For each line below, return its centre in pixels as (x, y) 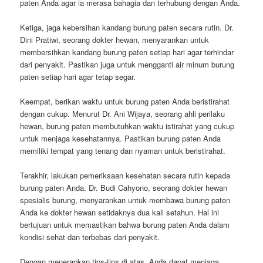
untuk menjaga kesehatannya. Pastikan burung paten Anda (121, 139)
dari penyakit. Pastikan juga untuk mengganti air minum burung (127, 65)
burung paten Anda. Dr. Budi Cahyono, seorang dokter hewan (124, 188)
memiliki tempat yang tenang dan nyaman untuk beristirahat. (123, 151)
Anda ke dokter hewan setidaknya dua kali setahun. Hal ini (120, 213)
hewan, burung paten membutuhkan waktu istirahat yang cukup (127, 126)
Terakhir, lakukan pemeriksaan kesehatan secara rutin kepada (125, 176)
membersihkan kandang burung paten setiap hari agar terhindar (127, 52)
